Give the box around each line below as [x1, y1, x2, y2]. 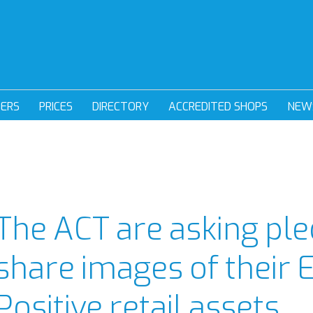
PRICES [38, 99, 73, 114]
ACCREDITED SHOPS [168, 99, 268, 114]
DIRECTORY [92, 99, 149, 114]
